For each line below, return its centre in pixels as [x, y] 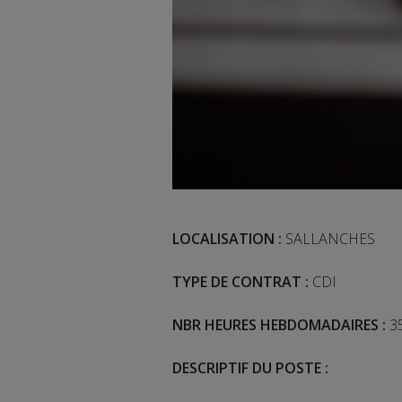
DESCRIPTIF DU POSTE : [250, 368]
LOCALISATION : [229, 239]
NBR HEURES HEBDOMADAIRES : [279, 325]
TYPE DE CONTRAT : [240, 282]
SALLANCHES [330, 239]
